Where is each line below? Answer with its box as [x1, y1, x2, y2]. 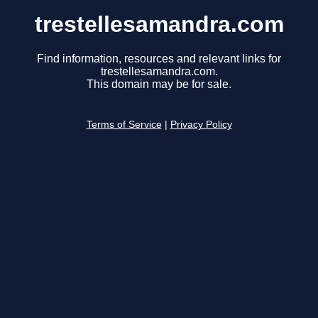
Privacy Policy [170, 119, 232, 131]
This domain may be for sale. [87, 78, 231, 91]
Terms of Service [86, 119, 162, 131]
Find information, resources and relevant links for [37, 53, 281, 65]
